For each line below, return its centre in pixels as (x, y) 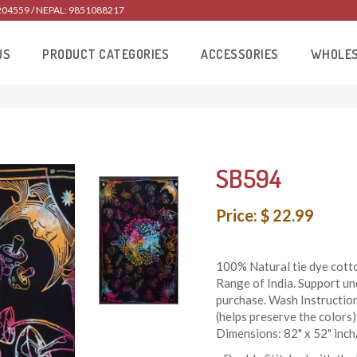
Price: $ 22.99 (265, 216)
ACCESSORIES (240, 54)
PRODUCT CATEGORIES (106, 54)
